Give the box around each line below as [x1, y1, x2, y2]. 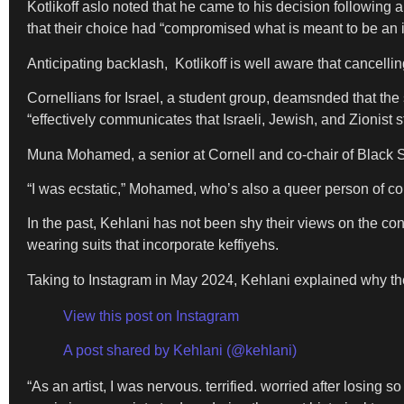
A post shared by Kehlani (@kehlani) [63, 343, 297, 359]
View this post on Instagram [63, 308, 239, 324]
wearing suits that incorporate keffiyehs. [27, 237, 279, 253]
